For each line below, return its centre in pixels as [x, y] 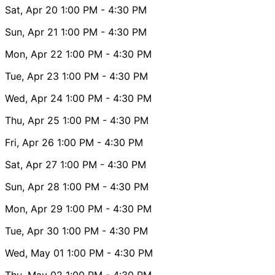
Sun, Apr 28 [32, 186]
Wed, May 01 [34, 253]
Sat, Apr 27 [31, 164]
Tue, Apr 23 [32, 76]
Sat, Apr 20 [31, 10]
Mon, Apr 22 [34, 54]
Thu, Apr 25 [32, 120]
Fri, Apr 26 [29, 142]
